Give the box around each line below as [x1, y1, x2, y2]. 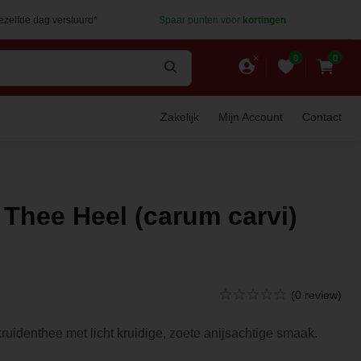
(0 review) [291, 288, 342, 301]
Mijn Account [218, 110, 283, 123]
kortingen [242, 15, 286, 26]
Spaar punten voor [158, 15, 243, 26]
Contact [302, 110, 342, 123]
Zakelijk [160, 110, 199, 123]
